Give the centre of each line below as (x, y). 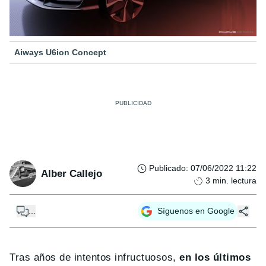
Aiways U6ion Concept (60, 53)
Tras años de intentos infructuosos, (95, 258)
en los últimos (215, 258)
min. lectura (235, 181)
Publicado (167, 168)
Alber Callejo (72, 173)
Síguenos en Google (196, 211)
